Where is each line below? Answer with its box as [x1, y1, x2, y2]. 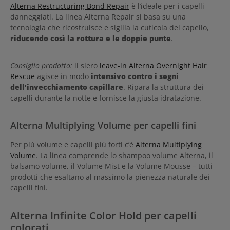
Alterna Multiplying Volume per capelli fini [10, 118, 196, 131]
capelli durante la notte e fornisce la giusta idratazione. [10, 92, 201, 103]
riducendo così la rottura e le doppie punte [10, 33, 171, 43]
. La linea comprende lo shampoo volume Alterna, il [36, 150, 213, 160]
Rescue [10, 71, 35, 81]
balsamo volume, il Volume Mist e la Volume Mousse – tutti [10, 161, 213, 171]
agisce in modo [35, 71, 91, 81]
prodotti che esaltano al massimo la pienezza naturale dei [10, 171, 210, 182]
